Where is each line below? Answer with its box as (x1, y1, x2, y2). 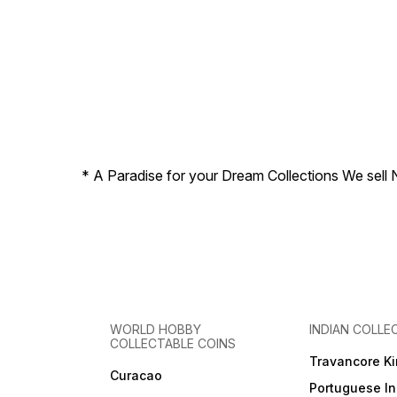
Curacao (110, 368, 163, 384)
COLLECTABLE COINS (110, 336, 237, 352)
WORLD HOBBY (110, 322, 202, 338)
